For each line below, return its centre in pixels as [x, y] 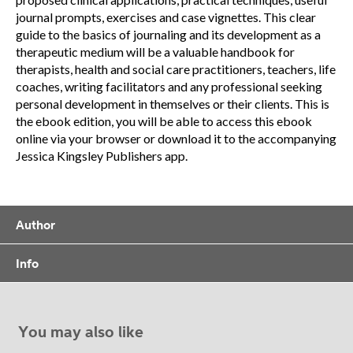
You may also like [80, 331]
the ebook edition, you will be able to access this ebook [164, 121]
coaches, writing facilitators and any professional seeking [169, 86]
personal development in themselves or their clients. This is [173, 104]
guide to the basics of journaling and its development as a [168, 34]
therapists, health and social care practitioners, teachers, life [176, 69]
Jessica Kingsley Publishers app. [102, 156]
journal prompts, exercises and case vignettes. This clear [166, 17]
